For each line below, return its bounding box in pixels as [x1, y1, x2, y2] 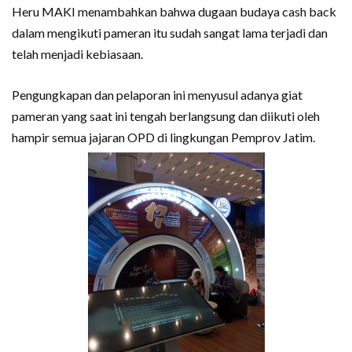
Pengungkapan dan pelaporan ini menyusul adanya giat [12, 86, 302, 102]
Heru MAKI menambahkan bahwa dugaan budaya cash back [12, 3, 336, 19]
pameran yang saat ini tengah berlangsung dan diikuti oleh [12, 108, 320, 123]
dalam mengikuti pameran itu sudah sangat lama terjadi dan [12, 24, 328, 40]
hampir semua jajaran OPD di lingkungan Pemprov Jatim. [12, 129, 315, 145]
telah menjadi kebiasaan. [12, 46, 143, 61]
